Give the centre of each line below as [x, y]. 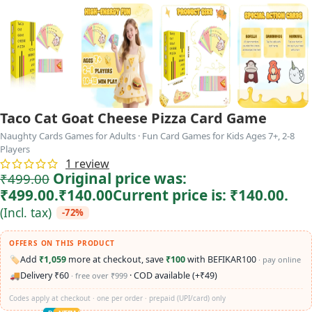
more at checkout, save [116, 260]
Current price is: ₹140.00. [201, 195]
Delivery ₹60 [46, 276]
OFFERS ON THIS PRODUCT [62, 243]
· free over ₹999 [99, 276]
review [91, 163]
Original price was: [120, 178]
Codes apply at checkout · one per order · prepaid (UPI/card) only [117, 298]
